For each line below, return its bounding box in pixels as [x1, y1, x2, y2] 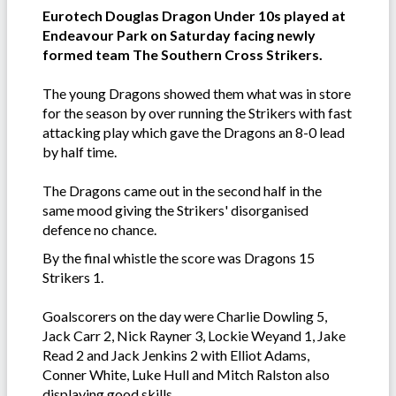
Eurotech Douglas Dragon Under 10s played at [42, 7, 346, 25]
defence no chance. [42, 221, 159, 239]
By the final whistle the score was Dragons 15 [42, 249, 315, 267]
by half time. [42, 143, 117, 161]
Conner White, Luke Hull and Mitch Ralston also [42, 366, 330, 384]
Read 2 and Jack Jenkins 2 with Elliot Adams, [42, 346, 309, 364]
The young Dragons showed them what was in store [42, 85, 351, 103]
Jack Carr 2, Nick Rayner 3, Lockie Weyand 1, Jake [42, 327, 346, 345]
